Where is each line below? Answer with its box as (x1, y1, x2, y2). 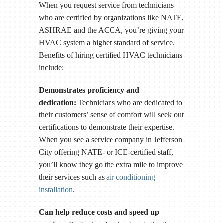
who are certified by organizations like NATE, (38, 13, 184, 22)
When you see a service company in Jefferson (38, 135, 182, 144)
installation (38, 185, 73, 194)
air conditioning (106, 173, 155, 182)
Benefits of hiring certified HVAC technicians (38, 51, 182, 60)
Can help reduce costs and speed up (38, 208, 159, 217)
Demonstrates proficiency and (38, 86, 139, 95)
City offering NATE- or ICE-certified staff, (38, 148, 173, 157)
